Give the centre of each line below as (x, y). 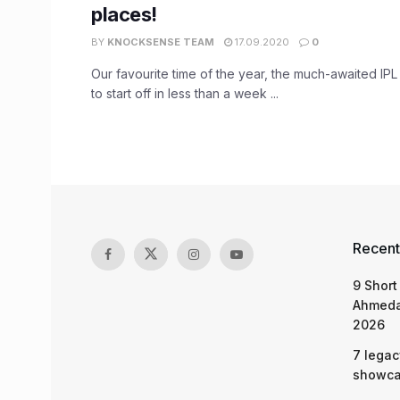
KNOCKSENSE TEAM (161, 42)
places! (124, 15)
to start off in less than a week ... (185, 94)
